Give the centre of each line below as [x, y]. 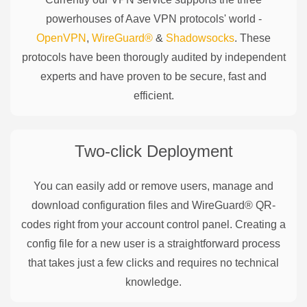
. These [253, 38]
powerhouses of [85, 19]
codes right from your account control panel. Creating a [153, 224]
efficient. [153, 95]
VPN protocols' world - [206, 19]
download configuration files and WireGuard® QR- [153, 205]
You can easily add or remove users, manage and [153, 186]
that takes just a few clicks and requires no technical [153, 262]
